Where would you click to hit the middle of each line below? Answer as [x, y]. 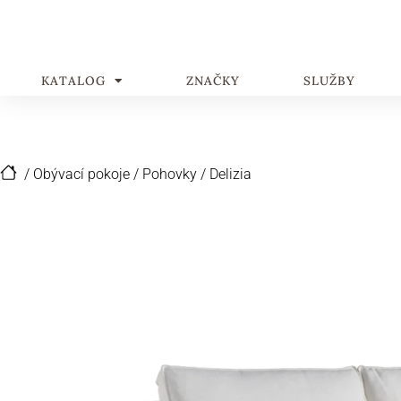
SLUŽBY [329, 81]
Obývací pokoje [81, 174]
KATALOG [73, 81]
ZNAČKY [213, 81]
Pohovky [170, 174]
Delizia [230, 174]
